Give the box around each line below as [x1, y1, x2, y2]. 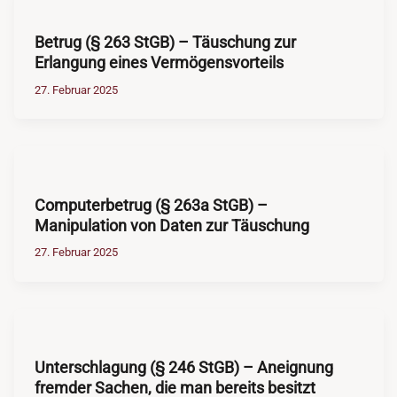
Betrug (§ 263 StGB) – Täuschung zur [34, 33, 296, 52]
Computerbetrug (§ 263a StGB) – [34, 195, 268, 214]
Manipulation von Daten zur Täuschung [34, 215, 309, 235]
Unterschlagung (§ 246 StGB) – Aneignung [34, 357, 333, 377]
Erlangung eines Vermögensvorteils [34, 53, 284, 73]
